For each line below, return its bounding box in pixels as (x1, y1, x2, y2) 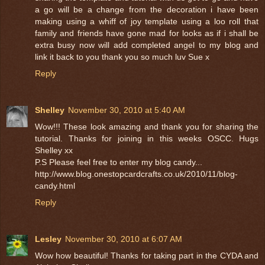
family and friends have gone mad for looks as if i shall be (35, 28, 258, 38)
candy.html (35, 180, 75, 190)
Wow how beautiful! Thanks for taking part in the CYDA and (35, 250, 258, 260)
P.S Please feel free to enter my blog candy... (35, 157, 202, 167)
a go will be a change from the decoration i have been (35, 4, 258, 14)
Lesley (35, 234, 62, 244)
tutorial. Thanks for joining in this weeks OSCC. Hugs (35, 133, 258, 143)
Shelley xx (35, 145, 73, 155)
